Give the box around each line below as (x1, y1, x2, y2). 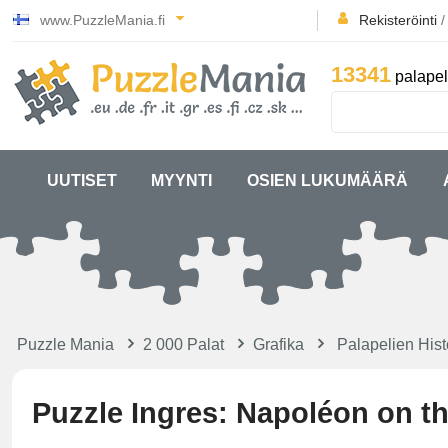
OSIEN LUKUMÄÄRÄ (246, 172, 408, 189)
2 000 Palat (143, 336, 224, 353)
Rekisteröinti (359, 12, 437, 28)
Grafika (253, 336, 304, 353)
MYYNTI (151, 172, 213, 189)
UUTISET (46, 172, 117, 189)
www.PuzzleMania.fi (36, 12, 169, 28)
